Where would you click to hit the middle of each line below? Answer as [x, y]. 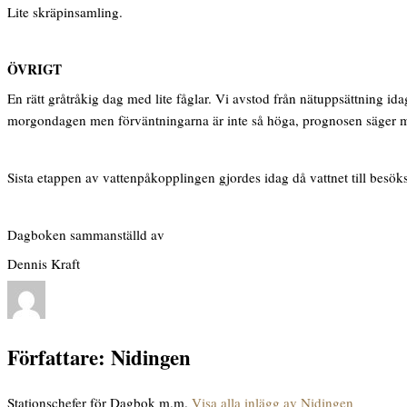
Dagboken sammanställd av [86, 235]
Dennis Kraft [44, 263]
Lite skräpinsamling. [65, 12]
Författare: [56, 358]
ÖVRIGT [35, 69]
